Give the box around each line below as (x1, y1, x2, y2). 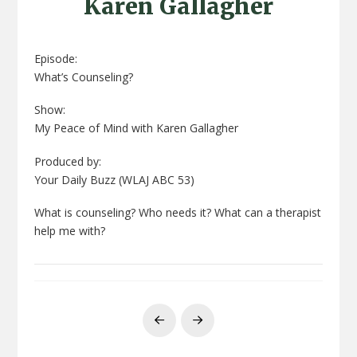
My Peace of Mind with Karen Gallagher (33, 120, 238, 136)
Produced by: (33, 153, 101, 169)
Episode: (33, 50, 77, 66)
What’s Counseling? (33, 69, 133, 84)
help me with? (33, 222, 105, 238)
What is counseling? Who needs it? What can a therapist (33, 204, 321, 220)
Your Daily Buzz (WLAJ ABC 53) (33, 171, 194, 187)
